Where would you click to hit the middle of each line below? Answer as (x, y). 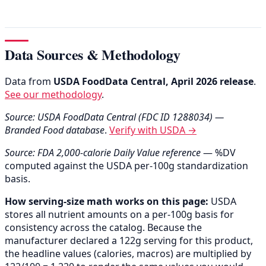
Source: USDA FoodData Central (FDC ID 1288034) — (114, 117)
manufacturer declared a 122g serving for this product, (129, 241)
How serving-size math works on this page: (107, 202)
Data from (29, 82)
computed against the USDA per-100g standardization (126, 166)
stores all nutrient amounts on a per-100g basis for (119, 215)
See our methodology (53, 95)
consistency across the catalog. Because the (103, 228)
